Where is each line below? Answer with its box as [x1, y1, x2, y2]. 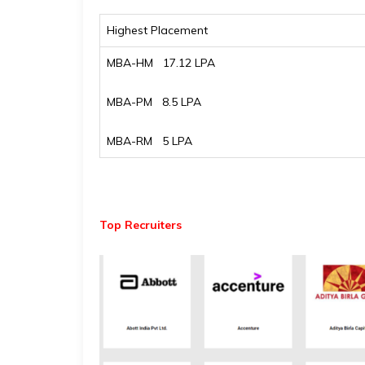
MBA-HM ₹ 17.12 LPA [107, 55, 215, 70]
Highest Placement [107, 23, 208, 37]
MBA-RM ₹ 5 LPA [107, 134, 192, 148]
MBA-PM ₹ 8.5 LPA [107, 95, 201, 109]
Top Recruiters [99, 218, 182, 232]
